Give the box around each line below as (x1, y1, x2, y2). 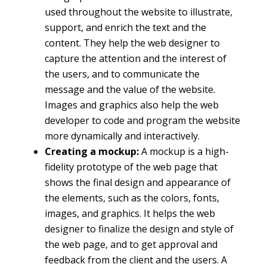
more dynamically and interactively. (44, 129, 200, 142)
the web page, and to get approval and (44, 237, 218, 251)
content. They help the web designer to (44, 36, 220, 49)
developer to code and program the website (44, 113, 240, 127)
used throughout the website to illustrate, (44, 5, 232, 18)
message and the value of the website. (44, 82, 215, 96)
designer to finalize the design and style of (44, 222, 234, 235)
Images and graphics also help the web (44, 98, 219, 111)
